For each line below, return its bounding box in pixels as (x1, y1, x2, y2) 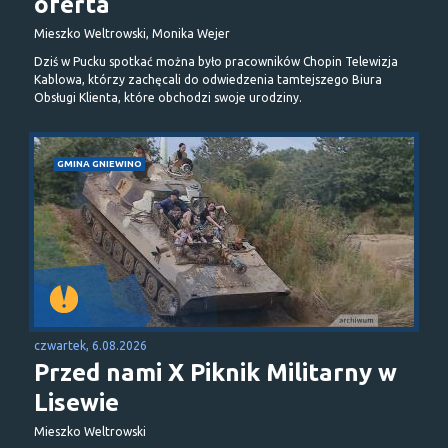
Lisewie (34, 388, 119, 416)
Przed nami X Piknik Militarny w (34, 358, 397, 386)
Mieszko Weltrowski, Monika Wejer (34, 26, 230, 40)
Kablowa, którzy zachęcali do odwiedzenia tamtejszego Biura (34, 72, 382, 86)
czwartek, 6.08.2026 (34, 338, 147, 352)
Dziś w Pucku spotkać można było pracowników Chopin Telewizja (34, 54, 398, 68)
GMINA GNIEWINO (57, 157, 142, 169)
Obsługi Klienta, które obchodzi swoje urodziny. (34, 90, 302, 104)
